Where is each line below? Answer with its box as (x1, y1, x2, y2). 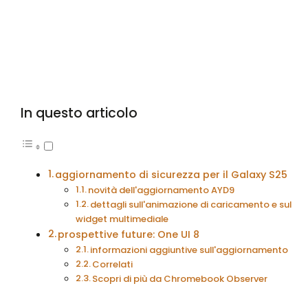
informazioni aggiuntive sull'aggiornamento (90, 243, 289, 257)
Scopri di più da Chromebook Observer (92, 272, 268, 286)
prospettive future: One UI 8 (58, 228, 200, 242)
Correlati (92, 258, 133, 272)
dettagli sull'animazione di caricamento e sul (90, 198, 292, 212)
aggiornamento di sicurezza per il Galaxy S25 (55, 168, 288, 182)
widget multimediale (75, 212, 168, 226)
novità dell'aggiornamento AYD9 (88, 184, 235, 197)
